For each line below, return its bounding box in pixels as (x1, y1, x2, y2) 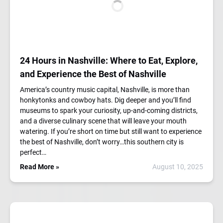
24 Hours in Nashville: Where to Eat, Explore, (20, 55, 198, 66)
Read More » (20, 163, 59, 171)
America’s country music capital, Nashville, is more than (20, 86, 190, 94)
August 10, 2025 (152, 163, 203, 171)
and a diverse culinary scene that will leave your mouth (20, 117, 187, 125)
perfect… (20, 148, 46, 156)
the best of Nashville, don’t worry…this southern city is (20, 138, 184, 146)
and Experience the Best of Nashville (20, 69, 166, 79)
